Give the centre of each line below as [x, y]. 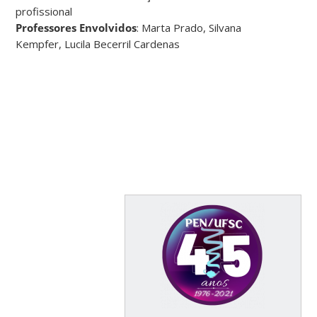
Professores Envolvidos [76, 27]
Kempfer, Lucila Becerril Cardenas [98, 44]
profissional [44, 11]
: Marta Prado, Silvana [189, 27]
